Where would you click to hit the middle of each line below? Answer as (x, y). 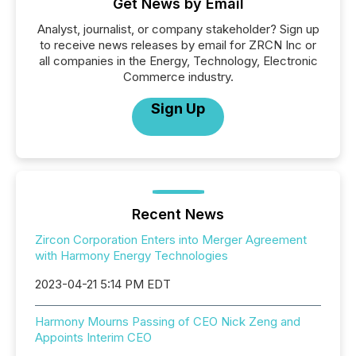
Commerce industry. (178, 77)
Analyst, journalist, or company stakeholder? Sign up (178, 29)
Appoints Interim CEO (93, 337)
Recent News (178, 214)
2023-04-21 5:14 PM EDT (103, 284)
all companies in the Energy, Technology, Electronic (178, 61)
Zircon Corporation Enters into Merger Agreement (171, 240)
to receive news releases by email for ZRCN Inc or (178, 45)
